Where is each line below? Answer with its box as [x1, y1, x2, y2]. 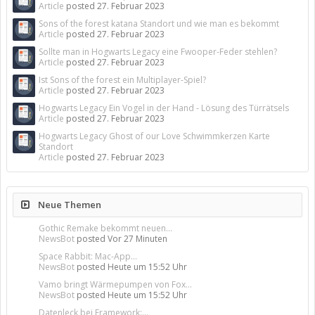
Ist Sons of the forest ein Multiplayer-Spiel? [39, 74, 206, 86]
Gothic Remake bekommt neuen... [39, 222, 172, 234]
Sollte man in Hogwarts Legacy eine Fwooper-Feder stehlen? [39, 46, 277, 58]
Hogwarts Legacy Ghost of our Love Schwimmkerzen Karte [39, 130, 270, 142]
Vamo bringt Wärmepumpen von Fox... [39, 278, 192, 290]
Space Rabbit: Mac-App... [39, 250, 137, 262]
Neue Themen [36, 198, 101, 211]
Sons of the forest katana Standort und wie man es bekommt [39, 18, 279, 30]
